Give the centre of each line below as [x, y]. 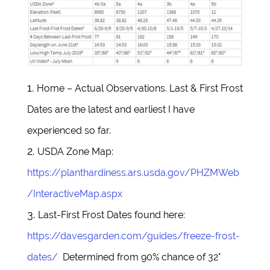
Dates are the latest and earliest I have [111, 110]
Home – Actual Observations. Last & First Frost [140, 89]
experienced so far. [69, 131]
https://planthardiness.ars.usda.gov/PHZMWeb [133, 173]
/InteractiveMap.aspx [75, 194]
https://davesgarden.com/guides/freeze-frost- [133, 236]
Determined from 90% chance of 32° [139, 257]
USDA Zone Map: [75, 152]
